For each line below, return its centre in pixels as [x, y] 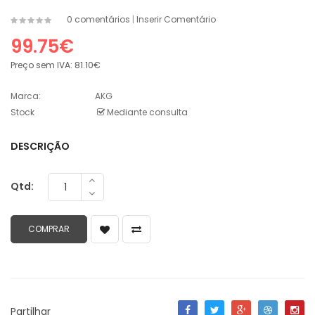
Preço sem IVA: [41, 65]
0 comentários [98, 20]
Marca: [26, 96]
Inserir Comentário [176, 20]
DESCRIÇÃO [40, 147]
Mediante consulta [146, 112]
